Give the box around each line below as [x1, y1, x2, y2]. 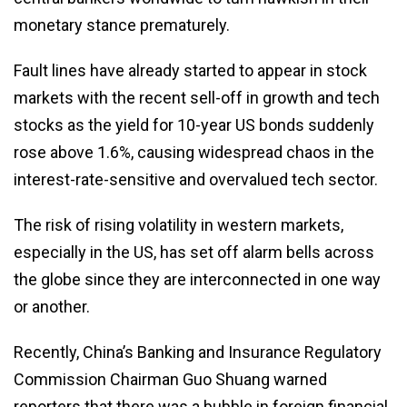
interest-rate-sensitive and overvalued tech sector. [14, 169, 378, 189]
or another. [14, 296, 90, 316]
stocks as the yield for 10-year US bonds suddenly [14, 114, 374, 134]
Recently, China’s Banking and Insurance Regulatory [14, 342, 382, 362]
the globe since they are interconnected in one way [14, 269, 381, 289]
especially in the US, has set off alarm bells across [14, 242, 374, 262]
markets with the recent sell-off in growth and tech [14, 87, 380, 107]
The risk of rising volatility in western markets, [14, 214, 343, 234]
